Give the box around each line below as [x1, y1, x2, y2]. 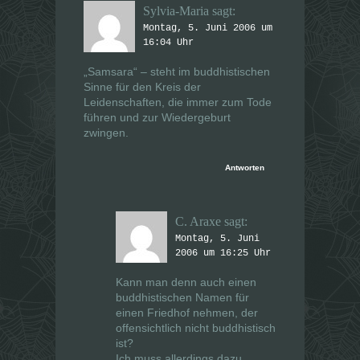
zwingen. [84, 126, 129, 140]
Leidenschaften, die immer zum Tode [84, 96, 272, 109]
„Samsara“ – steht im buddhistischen [84, 65, 270, 79]
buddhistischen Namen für [116, 291, 249, 305]
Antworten [225, 163, 264, 173]
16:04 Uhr [143, 37, 194, 49]
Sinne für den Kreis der [84, 80, 201, 94]
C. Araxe [175, 215, 221, 229]
